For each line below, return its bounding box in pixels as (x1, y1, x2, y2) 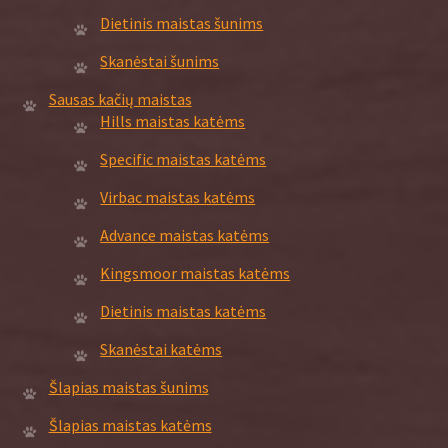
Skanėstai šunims (100, 50, 220, 71)
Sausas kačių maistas (48, 88, 192, 109)
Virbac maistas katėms (100, 186, 256, 207)
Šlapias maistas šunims (48, 376, 209, 397)
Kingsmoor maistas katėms (100, 262, 291, 283)
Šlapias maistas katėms (48, 414, 212, 435)
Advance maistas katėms (100, 224, 270, 245)
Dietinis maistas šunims (100, 12, 264, 33)
